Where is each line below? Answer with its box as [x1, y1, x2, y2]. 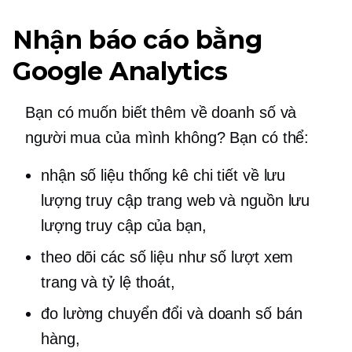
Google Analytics [13, 56, 228, 86]
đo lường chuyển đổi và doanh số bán [41, 305, 302, 322]
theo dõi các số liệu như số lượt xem [41, 248, 294, 266]
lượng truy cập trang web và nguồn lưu [41, 192, 310, 209]
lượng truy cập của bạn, [41, 217, 207, 234]
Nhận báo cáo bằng [13, 24, 262, 55]
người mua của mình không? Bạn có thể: [25, 129, 310, 146]
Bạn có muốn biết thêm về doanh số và [25, 104, 297, 121]
